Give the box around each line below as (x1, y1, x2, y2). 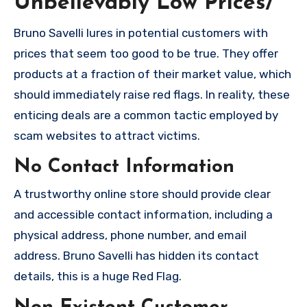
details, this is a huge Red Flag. (14, 269, 182, 283)
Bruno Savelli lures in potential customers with (14, 25, 268, 40)
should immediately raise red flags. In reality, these (14, 87, 290, 101)
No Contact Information (14, 157, 234, 177)
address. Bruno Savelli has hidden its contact (14, 249, 259, 262)
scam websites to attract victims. (14, 128, 200, 143)
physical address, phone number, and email (14, 228, 247, 242)
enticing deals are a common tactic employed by (14, 108, 278, 122)
